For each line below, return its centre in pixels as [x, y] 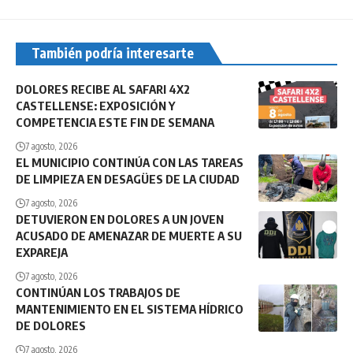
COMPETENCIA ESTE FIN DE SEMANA [115, 123]
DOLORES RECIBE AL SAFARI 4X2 [103, 89]
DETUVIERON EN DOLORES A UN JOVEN [120, 219]
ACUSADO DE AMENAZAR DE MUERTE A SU [129, 236]
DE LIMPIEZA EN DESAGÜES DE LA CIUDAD [128, 179]
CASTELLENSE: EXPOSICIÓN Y [95, 106]
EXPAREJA [42, 253]
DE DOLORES [51, 326]
